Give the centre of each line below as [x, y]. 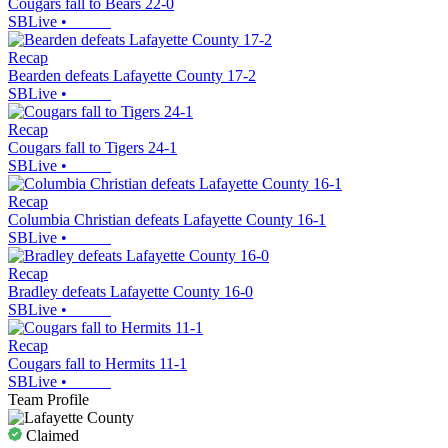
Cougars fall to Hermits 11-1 [97, 363]
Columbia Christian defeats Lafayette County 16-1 [167, 219]
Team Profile [48, 399]
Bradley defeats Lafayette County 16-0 [130, 291]
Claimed [50, 435]
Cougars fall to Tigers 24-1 [92, 147]
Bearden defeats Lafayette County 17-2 [132, 75]
